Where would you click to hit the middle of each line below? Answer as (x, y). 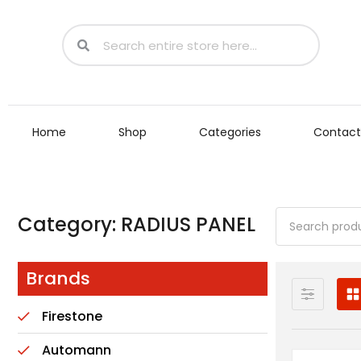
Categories (230, 132)
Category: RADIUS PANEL (137, 224)
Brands (58, 278)
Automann (77, 350)
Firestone (72, 316)
